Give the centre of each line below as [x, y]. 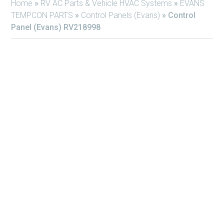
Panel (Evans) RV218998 [56, 27]
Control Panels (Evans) [120, 15]
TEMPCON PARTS [42, 15]
